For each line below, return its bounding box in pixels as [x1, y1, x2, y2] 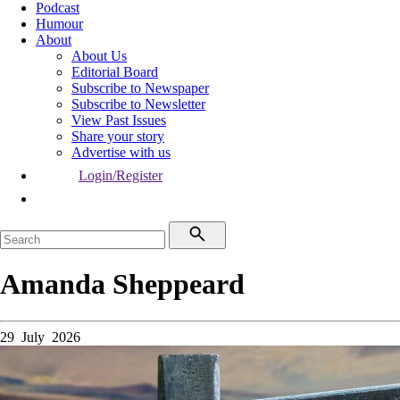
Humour [36, 16, 83, 31]
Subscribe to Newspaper [71, 80, 209, 96]
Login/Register [79, 168, 162, 183]
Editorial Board [71, 64, 158, 79]
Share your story [71, 129, 164, 144]
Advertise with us [71, 145, 171, 160]
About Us [71, 48, 127, 63]
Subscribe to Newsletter [71, 96, 205, 112]
